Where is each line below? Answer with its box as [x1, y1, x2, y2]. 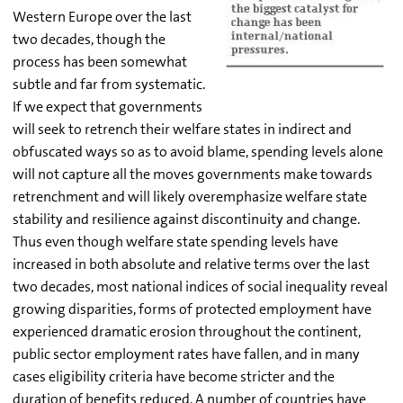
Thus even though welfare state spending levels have [13, 231, 338, 251]
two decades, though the [13, 29, 166, 49]
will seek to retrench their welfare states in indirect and [13, 119, 352, 139]
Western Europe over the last [13, 6, 192, 26]
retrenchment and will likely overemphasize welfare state [13, 186, 367, 206]
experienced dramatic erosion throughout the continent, [13, 321, 361, 341]
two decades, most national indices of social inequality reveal [13, 276, 388, 296]
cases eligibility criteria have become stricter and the [13, 366, 335, 386]
